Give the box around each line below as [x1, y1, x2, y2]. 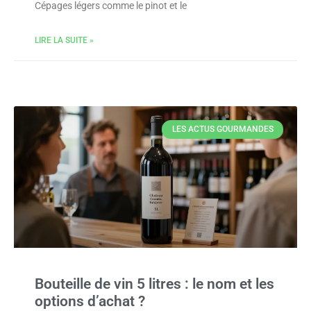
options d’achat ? [35, 293, 145, 310]
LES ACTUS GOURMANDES [171, 124, 274, 135]
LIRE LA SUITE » [35, 35, 94, 45]
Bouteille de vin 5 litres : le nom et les [35, 276, 274, 292]
